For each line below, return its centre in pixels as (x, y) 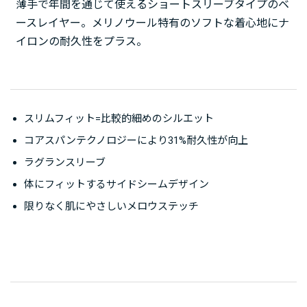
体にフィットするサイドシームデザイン (116, 184)
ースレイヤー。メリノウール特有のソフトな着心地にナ (152, 23)
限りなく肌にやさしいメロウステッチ (111, 206)
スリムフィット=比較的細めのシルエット (119, 118)
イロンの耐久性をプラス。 (82, 41)
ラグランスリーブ (65, 162)
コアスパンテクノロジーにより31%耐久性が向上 (136, 140)
